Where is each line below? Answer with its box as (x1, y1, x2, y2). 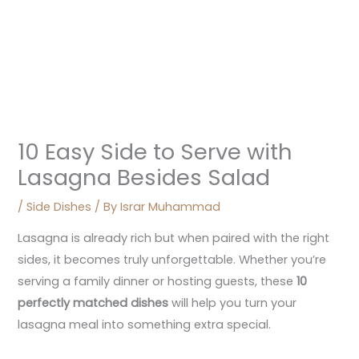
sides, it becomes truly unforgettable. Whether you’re (18, 251, 327, 268)
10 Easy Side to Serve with (18, 136, 293, 168)
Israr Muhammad (120, 199, 221, 216)
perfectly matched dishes (18, 294, 169, 311)
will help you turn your (168, 294, 297, 311)
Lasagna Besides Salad (18, 162, 271, 194)
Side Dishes (26, 199, 92, 216)
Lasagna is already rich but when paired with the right (18, 229, 330, 246)
